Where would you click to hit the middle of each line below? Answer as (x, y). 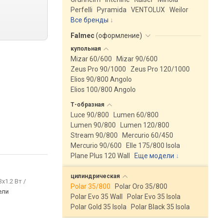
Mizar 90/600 (137, 59)
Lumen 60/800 (136, 115)
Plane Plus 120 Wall (100, 156)
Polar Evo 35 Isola (154, 197)
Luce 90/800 (90, 115)
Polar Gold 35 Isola (99, 207)
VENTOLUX (148, 10)
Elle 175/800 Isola (153, 145)
